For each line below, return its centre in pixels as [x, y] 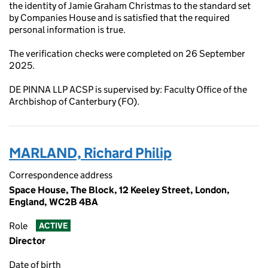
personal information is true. [67, 30]
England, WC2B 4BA [54, 202]
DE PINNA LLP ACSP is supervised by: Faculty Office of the [128, 89]
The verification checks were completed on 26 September [127, 54]
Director [27, 241]
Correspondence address [61, 175]
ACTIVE [53, 226]
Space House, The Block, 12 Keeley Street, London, [119, 190]
